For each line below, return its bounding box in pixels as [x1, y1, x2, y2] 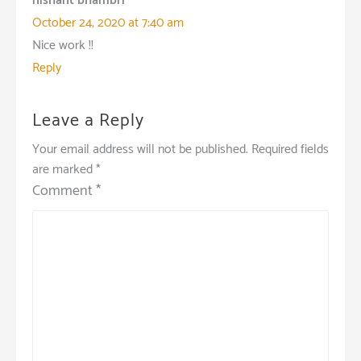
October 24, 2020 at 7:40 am [32, 11, 184, 34]
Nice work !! [32, 34, 93, 56]
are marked [32, 158, 96, 180]
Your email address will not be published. [32, 138, 248, 160]
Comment [32, 178, 96, 203]
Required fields [251, 138, 329, 160]
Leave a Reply [32, 106, 144, 135]
